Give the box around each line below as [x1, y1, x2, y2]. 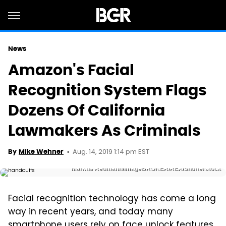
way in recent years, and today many [8, 205, 173, 219]
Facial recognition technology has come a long [8, 192, 216, 206]
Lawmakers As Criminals [8, 121, 201, 140]
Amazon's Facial [8, 60, 134, 80]
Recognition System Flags [8, 80, 207, 100]
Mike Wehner [19, 147, 64, 156]
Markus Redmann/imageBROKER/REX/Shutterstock [71, 165, 221, 172]
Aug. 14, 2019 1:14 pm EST [73, 147, 149, 157]
